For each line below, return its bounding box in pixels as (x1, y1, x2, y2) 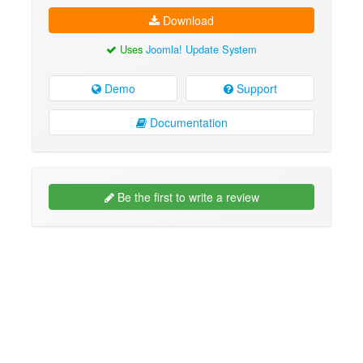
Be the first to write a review (113, 188, 259, 205)
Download (160, 12, 214, 29)
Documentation (146, 113, 228, 130)
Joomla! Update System (146, 41, 257, 58)
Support (233, 79, 277, 96)
